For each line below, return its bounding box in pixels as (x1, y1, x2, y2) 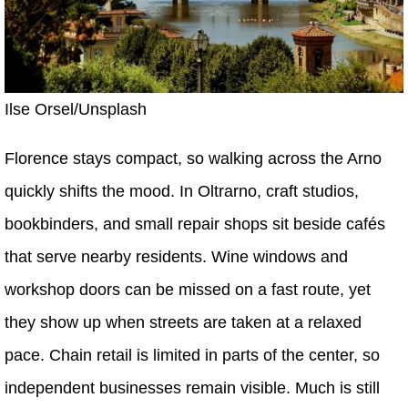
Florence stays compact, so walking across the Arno (5, 148, 382, 168)
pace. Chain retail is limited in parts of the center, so (5, 345, 380, 364)
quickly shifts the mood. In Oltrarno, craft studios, (5, 181, 359, 200)
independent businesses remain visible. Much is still (5, 378, 380, 397)
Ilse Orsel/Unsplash (5, 99, 147, 118)
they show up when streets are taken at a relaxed (5, 312, 362, 331)
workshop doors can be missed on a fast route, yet (5, 280, 371, 299)
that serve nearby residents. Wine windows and (5, 247, 348, 266)
